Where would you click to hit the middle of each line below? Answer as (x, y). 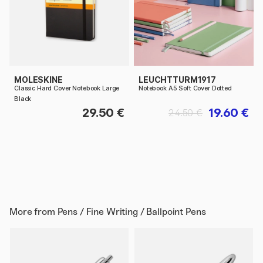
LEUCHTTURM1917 (177, 80)
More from (33, 212)
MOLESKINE (38, 80)
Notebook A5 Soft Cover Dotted (185, 89)
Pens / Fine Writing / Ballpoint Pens (131, 212)
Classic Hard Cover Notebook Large (67, 89)
